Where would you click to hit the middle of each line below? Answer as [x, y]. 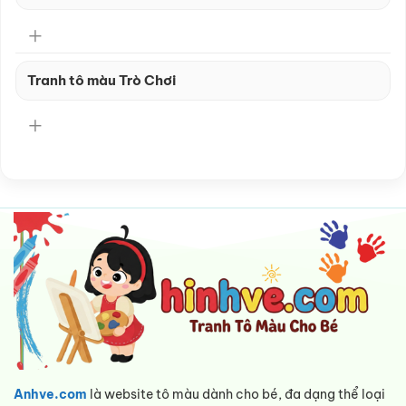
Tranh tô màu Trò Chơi [101, 81]
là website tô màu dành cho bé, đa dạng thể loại [236, 395]
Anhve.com [50, 395]
